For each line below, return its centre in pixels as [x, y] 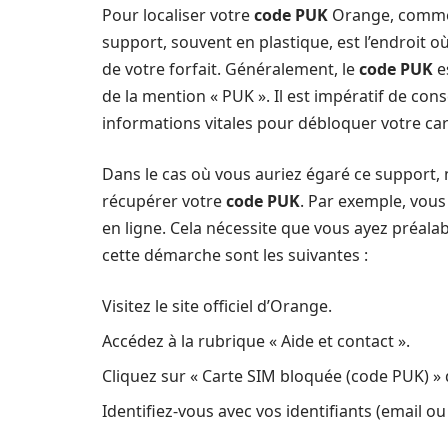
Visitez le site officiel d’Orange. [217, 306]
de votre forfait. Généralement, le [230, 69]
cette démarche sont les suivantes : [235, 255]
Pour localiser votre [178, 15]
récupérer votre [164, 201]
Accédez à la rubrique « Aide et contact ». [256, 341]
